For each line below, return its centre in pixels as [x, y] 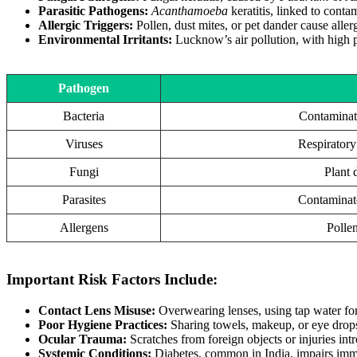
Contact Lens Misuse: [97, 311]
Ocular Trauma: [82, 339]
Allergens [84, 227]
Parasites [84, 199]
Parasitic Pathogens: [93, 10]
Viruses [84, 143]
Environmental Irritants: [105, 39]
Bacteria [84, 116]
